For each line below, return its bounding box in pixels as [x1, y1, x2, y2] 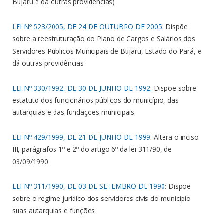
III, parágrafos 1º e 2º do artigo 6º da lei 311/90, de [12, 144, 172, 154]
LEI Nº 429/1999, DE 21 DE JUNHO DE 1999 [12, 132, 150, 142]
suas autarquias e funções [12, 205, 95, 215]
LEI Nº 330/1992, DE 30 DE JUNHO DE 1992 [12, 83, 150, 92]
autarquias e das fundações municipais [12, 107, 134, 117]
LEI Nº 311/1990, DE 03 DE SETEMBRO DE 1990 [12, 181, 165, 191]
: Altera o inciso [150, 132, 199, 142]
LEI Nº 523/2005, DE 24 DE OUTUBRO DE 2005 [12, 21, 162, 31]
